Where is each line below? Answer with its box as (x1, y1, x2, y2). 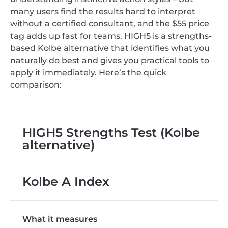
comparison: (10, 79, 62, 90)
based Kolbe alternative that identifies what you (10, 43, 210, 53)
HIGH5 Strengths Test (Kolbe (22, 125, 200, 140)
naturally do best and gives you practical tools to (10, 55, 209, 65)
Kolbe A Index (22, 174, 109, 189)
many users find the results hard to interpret (10, 6, 195, 16)
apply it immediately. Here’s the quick (10, 67, 166, 77)
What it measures (22, 214, 97, 224)
